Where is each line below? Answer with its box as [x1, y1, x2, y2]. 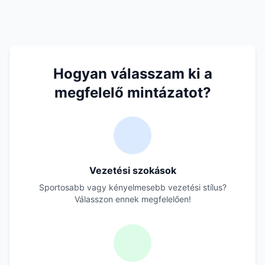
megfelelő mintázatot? [54, 84, 211, 101]
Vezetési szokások [89, 164, 176, 176]
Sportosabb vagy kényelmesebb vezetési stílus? [38, 182, 227, 192]
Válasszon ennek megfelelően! [74, 194, 191, 204]
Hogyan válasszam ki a [53, 65, 212, 82]
